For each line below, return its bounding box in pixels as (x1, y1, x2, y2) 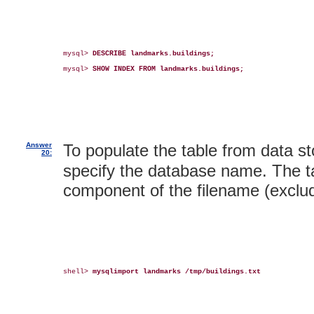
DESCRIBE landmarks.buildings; (93, 49, 214, 57)
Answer (26, 140, 52, 149)
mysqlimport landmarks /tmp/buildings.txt (93, 267, 261, 275)
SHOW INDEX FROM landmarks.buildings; (93, 64, 244, 73)
